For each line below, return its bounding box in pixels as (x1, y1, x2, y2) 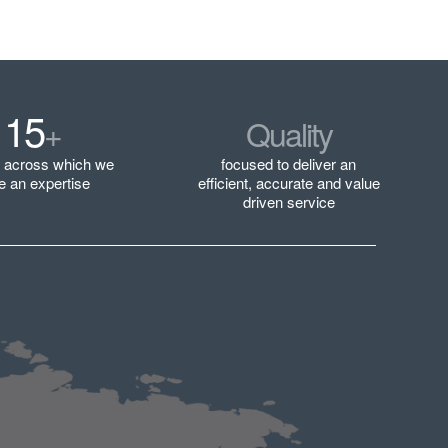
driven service (242, 191, 335, 213)
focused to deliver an (221, 153, 357, 175)
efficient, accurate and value (197, 172, 380, 194)
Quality (245, 110, 332, 157)
